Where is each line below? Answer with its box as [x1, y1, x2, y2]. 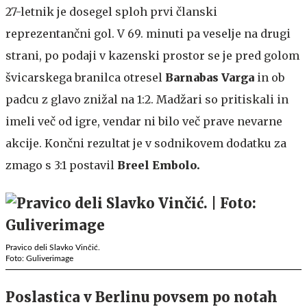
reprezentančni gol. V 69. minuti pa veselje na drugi [5, 26, 291, 40]
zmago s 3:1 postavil [5, 158, 117, 172]
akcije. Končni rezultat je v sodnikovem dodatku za [5, 136, 286, 150]
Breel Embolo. [117, 158, 200, 172]
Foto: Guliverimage [5, 254, 73, 262]
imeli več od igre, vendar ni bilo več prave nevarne [5, 114, 282, 128]
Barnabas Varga [165, 70, 257, 84]
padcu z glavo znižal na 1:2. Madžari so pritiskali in [5, 92, 288, 106]
